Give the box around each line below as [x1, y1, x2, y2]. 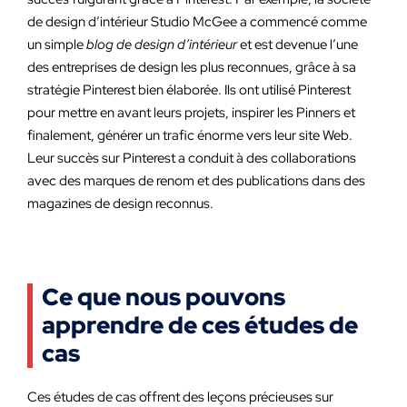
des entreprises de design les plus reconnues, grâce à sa [27, 58, 356, 76]
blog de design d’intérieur [86, 35, 237, 54]
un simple [27, 35, 86, 54]
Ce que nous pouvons [42, 282, 285, 313]
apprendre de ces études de [42, 310, 358, 341]
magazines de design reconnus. [27, 194, 213, 213]
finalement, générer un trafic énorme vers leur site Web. [27, 126, 352, 144]
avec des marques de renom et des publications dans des [27, 172, 365, 190]
